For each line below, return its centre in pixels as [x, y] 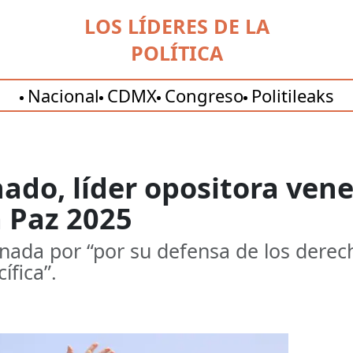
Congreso [204, 95]
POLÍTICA [176, 53]
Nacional [63, 95]
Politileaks [292, 95]
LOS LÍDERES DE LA [176, 26]
